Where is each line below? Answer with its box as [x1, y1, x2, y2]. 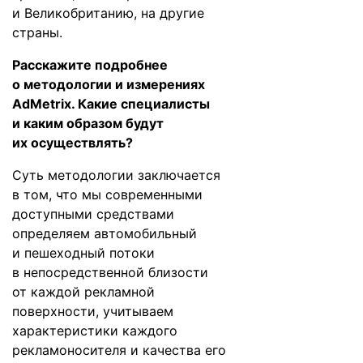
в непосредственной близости [12, 264, 208, 280]
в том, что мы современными [12, 186, 203, 203]
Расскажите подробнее [12, 57, 168, 73]
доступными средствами [12, 206, 174, 222]
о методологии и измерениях [12, 76, 205, 92]
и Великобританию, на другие [12, 5, 204, 21]
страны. [12, 24, 62, 41]
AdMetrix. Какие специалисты [12, 96, 210, 112]
